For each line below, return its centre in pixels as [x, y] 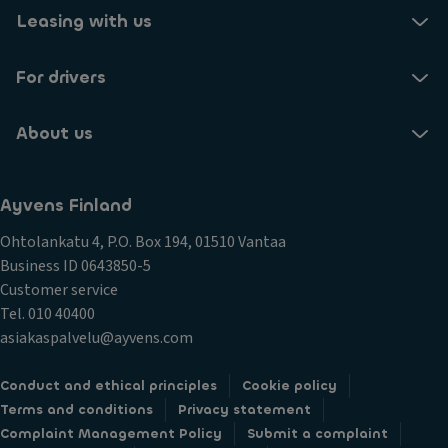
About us [54, 133]
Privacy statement [244, 409]
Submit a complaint [317, 433]
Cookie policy [289, 385]
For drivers [61, 77]
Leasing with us [84, 21]
